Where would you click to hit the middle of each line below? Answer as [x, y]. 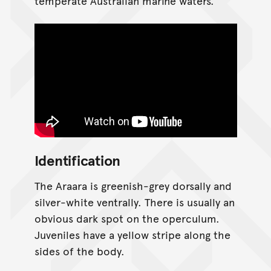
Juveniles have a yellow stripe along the [132, 234]
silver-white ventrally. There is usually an [134, 201]
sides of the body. [79, 250]
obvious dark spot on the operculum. [127, 218]
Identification [77, 160]
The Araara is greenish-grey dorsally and [133, 185]
